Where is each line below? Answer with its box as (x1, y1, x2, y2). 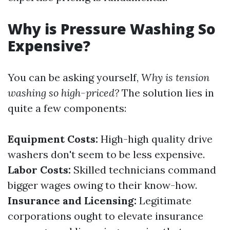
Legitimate (137, 194, 191, 207)
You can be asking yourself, (8, 71, 141, 84)
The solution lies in (119, 86, 214, 99)
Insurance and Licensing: (8, 194, 137, 207)
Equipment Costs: (8, 132, 98, 145)
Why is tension (141, 71, 209, 84)
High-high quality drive (98, 132, 213, 145)
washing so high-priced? (8, 86, 119, 99)
